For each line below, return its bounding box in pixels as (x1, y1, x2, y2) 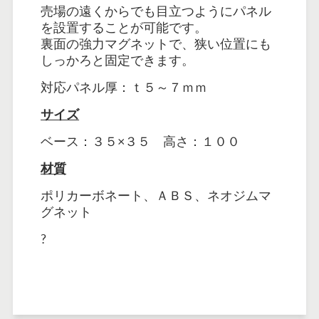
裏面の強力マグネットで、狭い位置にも (41, 36, 272, 52)
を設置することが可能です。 (41, 19, 208, 36)
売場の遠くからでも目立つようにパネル (41, 3, 272, 19)
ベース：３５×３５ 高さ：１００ (41, 133, 241, 150)
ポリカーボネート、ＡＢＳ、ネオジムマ (41, 187, 272, 204)
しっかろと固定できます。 (41, 52, 195, 68)
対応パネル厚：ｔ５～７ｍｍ (41, 79, 208, 95)
